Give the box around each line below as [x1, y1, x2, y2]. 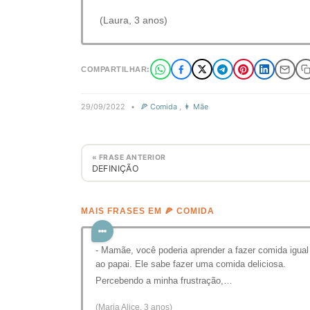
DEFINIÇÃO [91, 163, 140, 174]
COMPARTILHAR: [81, 65, 150, 73]
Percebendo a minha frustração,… [95, 275, 232, 286]
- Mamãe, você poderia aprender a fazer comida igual [95, 245, 309, 255]
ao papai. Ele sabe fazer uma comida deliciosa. [95, 259, 286, 269]
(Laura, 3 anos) [100, 15, 167, 26]
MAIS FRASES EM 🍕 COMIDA [81, 207, 215, 215]
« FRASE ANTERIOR [91, 152, 166, 162]
